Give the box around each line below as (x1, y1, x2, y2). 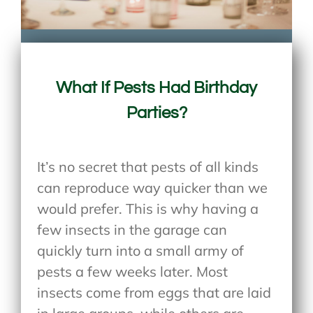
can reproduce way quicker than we (37, 179, 268, 197)
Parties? (126, 104, 187, 122)
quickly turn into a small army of (37, 242, 245, 260)
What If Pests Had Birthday (56, 79, 257, 97)
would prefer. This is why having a (37, 200, 259, 218)
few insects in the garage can (37, 221, 228, 239)
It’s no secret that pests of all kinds (37, 158, 259, 176)
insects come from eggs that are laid (37, 284, 272, 302)
